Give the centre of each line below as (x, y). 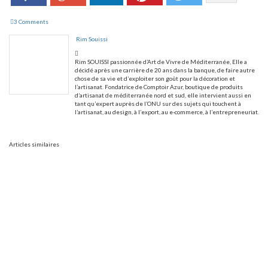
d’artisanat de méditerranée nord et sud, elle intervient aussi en (163, 95)
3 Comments (31, 22)
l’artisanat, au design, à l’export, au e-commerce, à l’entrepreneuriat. (167, 112)
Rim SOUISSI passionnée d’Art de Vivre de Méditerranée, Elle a (161, 62)
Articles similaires (34, 144)
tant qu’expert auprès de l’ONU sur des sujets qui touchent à (158, 104)
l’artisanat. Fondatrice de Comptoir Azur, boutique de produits (159, 87)
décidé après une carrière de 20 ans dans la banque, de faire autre (165, 70)
